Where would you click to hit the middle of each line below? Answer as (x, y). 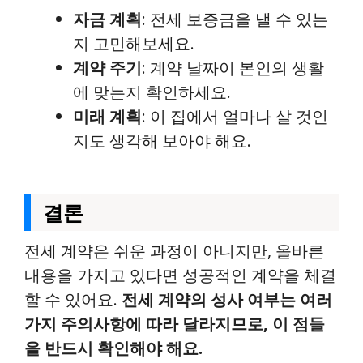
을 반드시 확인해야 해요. (113, 348)
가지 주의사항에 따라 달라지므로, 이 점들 (175, 324)
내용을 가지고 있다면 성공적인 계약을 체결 (180, 275)
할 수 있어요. (73, 299)
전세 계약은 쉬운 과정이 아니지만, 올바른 (174, 251)
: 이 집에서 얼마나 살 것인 (235, 116)
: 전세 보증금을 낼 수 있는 (235, 19)
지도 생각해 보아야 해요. (162, 141)
